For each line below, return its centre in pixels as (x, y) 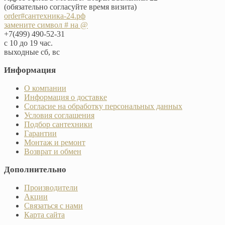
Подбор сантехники (58, 124)
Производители (51, 187)
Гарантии (40, 133)
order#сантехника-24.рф (45, 16)
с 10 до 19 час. (28, 43)
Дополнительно (35, 169)
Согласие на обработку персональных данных (103, 106)
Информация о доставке (66, 97)
